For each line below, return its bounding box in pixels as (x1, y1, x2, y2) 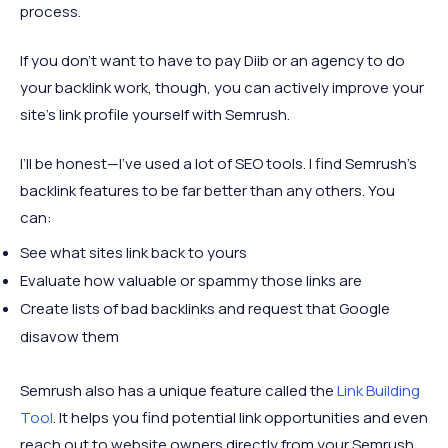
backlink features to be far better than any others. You (20, 180, 395, 202)
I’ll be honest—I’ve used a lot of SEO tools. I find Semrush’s (20, 153, 417, 175)
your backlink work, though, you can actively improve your (20, 77, 424, 99)
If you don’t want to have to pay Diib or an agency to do (20, 50, 405, 72)
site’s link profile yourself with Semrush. (20, 104, 290, 126)
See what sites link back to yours (20, 242, 247, 264)
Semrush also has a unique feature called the (20, 380, 337, 402)
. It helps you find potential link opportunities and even (53, 407, 428, 429)
